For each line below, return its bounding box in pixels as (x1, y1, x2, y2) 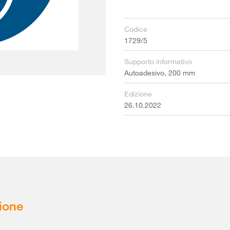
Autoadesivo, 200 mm (124, 68, 195, 77)
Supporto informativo (124, 57, 192, 66)
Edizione (124, 89, 152, 98)
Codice (124, 25, 147, 33)
